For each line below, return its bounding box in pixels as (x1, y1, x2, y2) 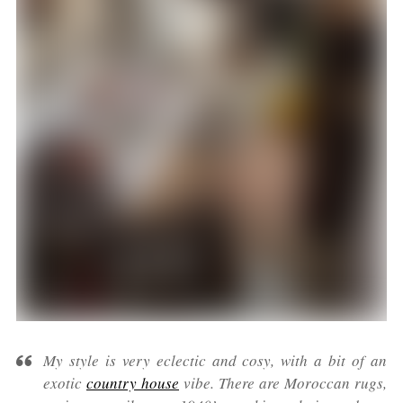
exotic (43, 372, 86, 394)
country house (86, 372, 179, 394)
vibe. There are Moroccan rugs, (179, 372, 387, 394)
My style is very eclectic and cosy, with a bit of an (43, 350, 387, 372)
